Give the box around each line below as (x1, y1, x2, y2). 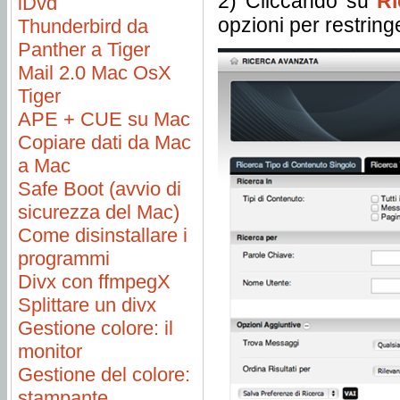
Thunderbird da (18, 15, 148, 37)
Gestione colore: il (18, 317, 173, 339)
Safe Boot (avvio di (18, 178, 181, 200)
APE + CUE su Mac (18, 108, 190, 130)
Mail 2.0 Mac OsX (18, 62, 171, 84)
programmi (18, 247, 110, 270)
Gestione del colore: (18, 363, 190, 386)
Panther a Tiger (18, 38, 150, 61)
